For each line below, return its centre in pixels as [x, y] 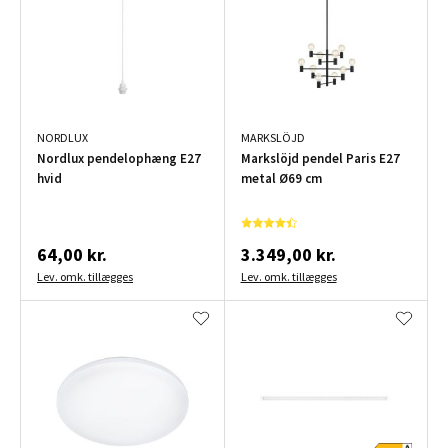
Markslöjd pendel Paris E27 [320, 158]
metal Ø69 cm [281, 178]
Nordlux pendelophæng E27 [119, 158]
